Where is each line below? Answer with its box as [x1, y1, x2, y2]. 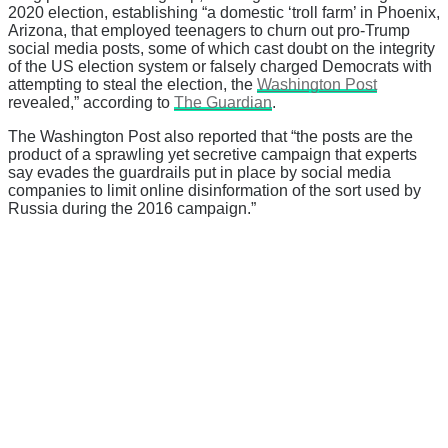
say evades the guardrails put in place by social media [8, 163, 391, 181]
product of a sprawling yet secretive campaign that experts [8, 145, 417, 163]
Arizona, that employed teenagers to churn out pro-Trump [8, 21, 410, 39]
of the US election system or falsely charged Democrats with [8, 57, 432, 75]
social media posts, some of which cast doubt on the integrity [8, 39, 435, 57]
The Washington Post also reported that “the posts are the [8, 127, 413, 145]
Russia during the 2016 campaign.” [8, 199, 256, 217]
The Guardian [174, 93, 272, 111]
